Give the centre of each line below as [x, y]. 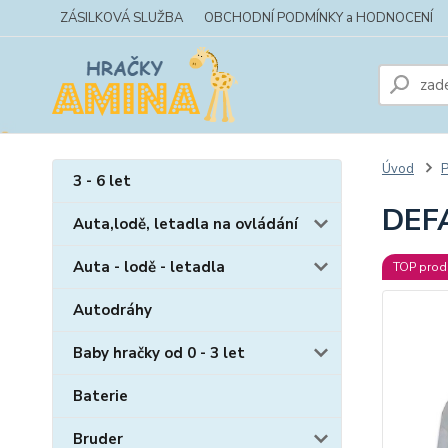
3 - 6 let [102, 181]
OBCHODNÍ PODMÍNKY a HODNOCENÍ [318, 18]
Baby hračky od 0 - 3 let [159, 353]
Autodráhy [112, 310]
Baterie [100, 396]
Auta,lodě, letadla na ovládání [185, 224]
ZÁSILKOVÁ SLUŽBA [121, 18]
